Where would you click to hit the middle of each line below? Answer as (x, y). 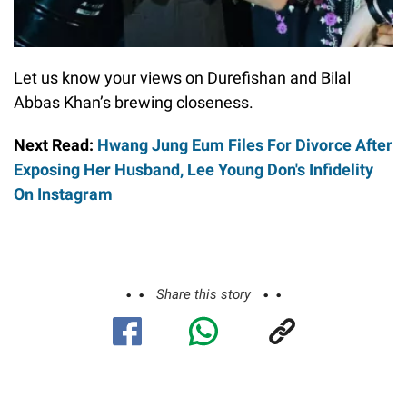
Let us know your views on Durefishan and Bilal (182, 78)
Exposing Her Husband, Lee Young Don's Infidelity (194, 170)
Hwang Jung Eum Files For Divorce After (245, 145)
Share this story (203, 295)
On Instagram (63, 194)
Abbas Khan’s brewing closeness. (134, 103)
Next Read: (55, 145)
